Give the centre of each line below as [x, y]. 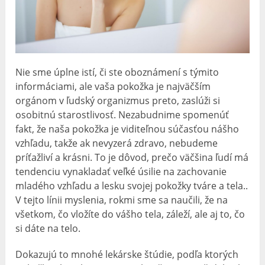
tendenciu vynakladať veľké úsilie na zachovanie [121, 171]
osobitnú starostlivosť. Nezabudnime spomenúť [122, 114]
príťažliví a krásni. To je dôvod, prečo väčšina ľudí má [132, 157]
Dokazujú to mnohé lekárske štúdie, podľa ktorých [127, 254]
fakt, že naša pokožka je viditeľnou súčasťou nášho [127, 129]
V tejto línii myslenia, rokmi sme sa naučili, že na [122, 200]
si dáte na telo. [48, 228]
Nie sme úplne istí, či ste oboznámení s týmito [117, 72]
